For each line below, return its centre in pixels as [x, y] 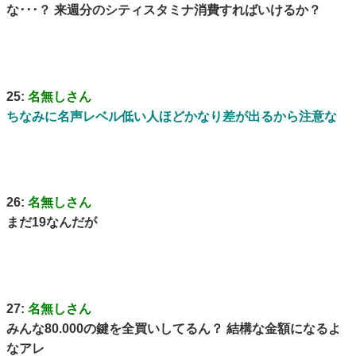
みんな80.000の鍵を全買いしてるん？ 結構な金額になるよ [174, 328]
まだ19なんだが [52, 222]
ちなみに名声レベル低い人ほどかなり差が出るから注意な [178, 116]
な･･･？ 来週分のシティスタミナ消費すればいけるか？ [164, 10]
